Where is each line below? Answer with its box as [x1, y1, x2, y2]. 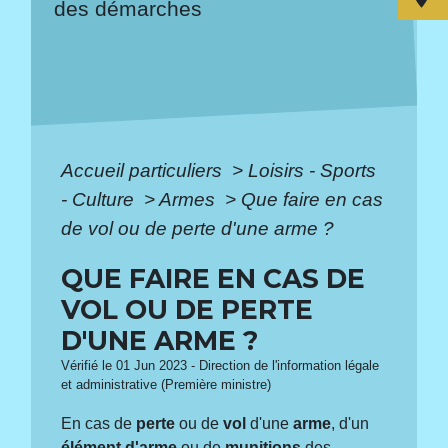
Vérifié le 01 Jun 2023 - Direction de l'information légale [61, 358, 380, 373]
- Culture [61, 188, 140, 210]
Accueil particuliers [61, 159, 228, 181]
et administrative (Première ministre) [61, 377, 272, 392]
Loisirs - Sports [248, 159, 377, 181]
